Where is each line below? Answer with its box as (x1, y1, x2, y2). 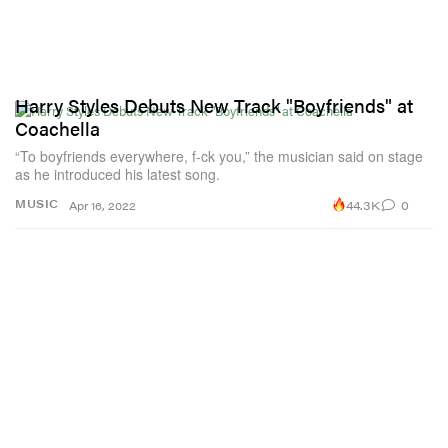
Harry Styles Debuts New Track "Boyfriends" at (15, 92, 413, 120)
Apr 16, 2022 (69, 198, 136, 214)
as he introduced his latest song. (15, 164, 220, 185)
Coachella (15, 115, 100, 143)
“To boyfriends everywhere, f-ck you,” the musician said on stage (15, 146, 423, 167)
